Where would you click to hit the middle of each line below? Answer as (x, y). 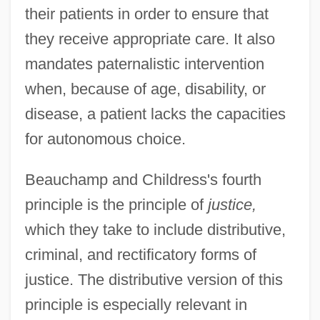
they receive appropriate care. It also (150, 39)
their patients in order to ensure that (146, 14)
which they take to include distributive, (155, 229)
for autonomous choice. (105, 139)
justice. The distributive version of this (154, 279)
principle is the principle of (116, 204)
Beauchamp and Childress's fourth (143, 179)
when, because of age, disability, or (145, 89)
